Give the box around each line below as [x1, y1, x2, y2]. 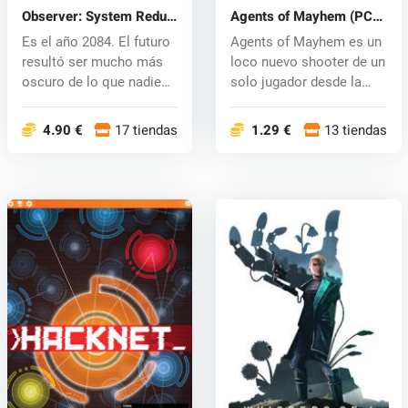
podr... [21, 93, 59, 110]
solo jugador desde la [229, 73, 362, 90]
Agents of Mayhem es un [229, 33, 382, 50]
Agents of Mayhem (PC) [229, 5, 377, 26]
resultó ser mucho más [21, 53, 163, 70]
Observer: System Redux [21, 5, 174, 26]
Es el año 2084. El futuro [21, 33, 170, 50]
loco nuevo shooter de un [229, 53, 385, 70]
